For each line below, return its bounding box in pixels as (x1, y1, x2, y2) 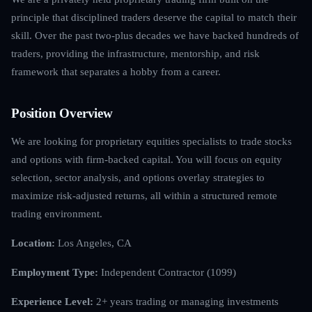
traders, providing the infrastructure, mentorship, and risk (11, 47, 260, 59)
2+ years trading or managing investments (93, 295, 279, 307)
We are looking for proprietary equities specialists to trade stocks (11, 134, 292, 147)
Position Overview (11, 105, 113, 120)
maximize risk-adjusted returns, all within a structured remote (11, 189, 277, 201)
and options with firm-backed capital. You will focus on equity (11, 153, 282, 165)
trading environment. (11, 207, 102, 219)
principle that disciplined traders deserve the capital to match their (11, 10, 297, 23)
